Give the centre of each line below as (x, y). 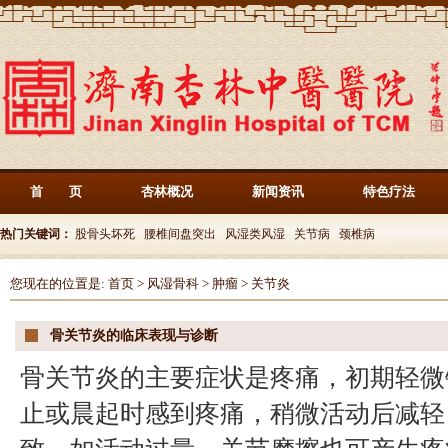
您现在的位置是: (59, 283)
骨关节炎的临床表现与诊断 (134, 335)
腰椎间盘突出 (180, 234)
